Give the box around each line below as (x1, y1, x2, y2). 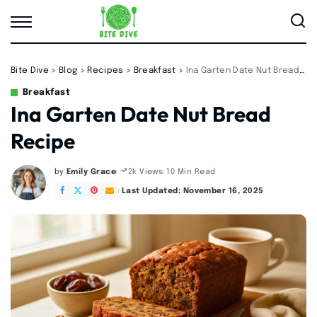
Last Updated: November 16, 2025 (121, 187, 264, 195)
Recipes (87, 67, 124, 75)
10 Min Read (166, 167, 216, 176)
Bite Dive (11, 67, 49, 75)
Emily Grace (66, 167, 117, 176)
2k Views (127, 168, 163, 176)
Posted (54, 173, 83, 181)
